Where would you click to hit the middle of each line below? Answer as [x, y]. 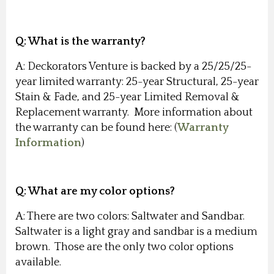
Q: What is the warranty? [82, 41]
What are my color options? [102, 191]
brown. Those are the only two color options [124, 247]
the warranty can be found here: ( [96, 128]
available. [41, 262]
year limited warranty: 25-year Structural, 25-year [137, 82]
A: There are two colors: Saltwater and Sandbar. [131, 216]
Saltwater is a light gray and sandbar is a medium [136, 231]
